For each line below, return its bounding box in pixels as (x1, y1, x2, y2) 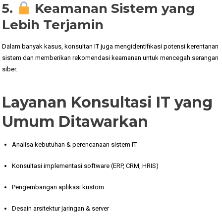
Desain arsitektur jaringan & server (12, 204, 110, 212)
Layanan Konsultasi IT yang (2, 93, 213, 111)
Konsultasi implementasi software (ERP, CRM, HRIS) (12, 162, 159, 169)
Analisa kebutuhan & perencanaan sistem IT (12, 140, 137, 148)
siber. (2, 65, 18, 73)
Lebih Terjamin (2, 16, 104, 33)
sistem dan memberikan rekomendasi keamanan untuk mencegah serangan (2, 54, 219, 61)
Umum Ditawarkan (2, 112, 149, 131)
